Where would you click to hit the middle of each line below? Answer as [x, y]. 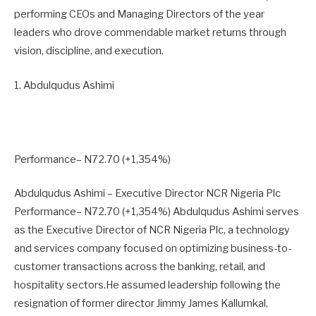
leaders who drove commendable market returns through [150, 33]
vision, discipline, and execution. [89, 51]
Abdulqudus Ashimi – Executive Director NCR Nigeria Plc [147, 194]
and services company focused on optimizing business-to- [153, 249]
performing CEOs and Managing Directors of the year [139, 14]
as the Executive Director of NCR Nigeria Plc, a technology [152, 230]
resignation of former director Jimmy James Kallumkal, [141, 304]
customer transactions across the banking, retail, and [140, 267]
